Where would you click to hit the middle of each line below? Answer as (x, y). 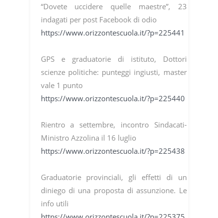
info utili (54, 204)
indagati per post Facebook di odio (99, 20)
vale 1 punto (62, 85)
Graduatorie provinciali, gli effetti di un (114, 177)
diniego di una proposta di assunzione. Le (114, 191)
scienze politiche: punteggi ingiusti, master (114, 72)
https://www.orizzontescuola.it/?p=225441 (113, 33)
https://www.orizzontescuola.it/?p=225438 (113, 151)
